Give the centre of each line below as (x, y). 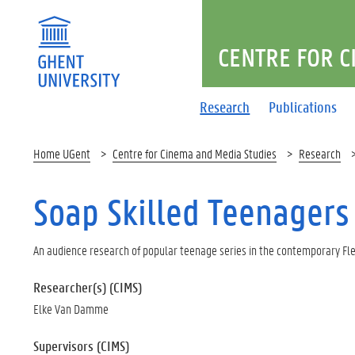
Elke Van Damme (71, 309)
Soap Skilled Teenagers (191, 212)
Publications (303, 107)
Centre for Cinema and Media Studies (195, 153)
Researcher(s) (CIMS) (88, 287)
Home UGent (62, 153)
